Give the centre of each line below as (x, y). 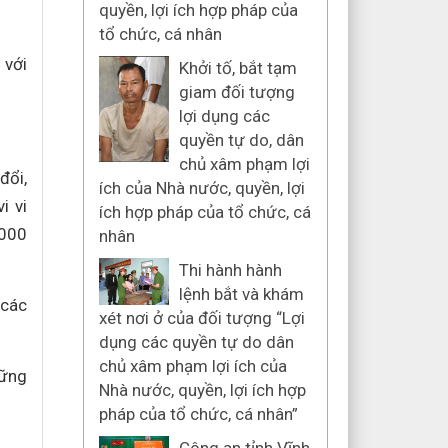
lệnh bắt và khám (241, 294)
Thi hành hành (230, 270)
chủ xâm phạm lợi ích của (192, 366)
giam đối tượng (236, 92)
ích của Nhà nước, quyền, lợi (201, 188)
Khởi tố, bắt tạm (237, 68)
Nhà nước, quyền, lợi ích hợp (202, 390)
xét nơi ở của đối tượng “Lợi (201, 318)
